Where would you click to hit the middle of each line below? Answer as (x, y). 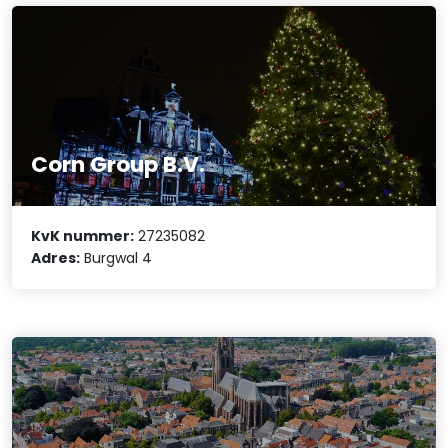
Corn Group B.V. (118, 165)
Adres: (56, 258)
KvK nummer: (83, 236)
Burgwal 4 (116, 258)
